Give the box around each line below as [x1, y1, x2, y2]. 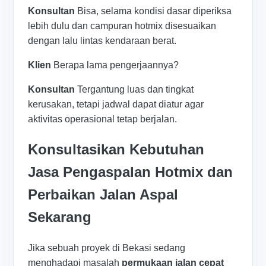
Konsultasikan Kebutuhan [28, 141, 205, 157]
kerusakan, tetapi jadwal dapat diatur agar [28, 99, 204, 109]
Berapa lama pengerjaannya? [51, 59, 179, 70]
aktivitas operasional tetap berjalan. [28, 113, 178, 124]
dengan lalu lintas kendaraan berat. [28, 35, 177, 46]
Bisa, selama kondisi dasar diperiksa [75, 5, 232, 16]
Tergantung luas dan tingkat [75, 84, 194, 94]
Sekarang [28, 208, 92, 225]
